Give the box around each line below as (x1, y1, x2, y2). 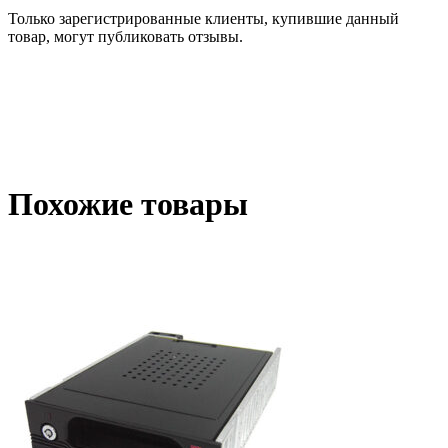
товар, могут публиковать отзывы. (8, 27, 243, 45)
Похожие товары (8, 185, 248, 222)
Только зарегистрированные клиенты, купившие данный (8, 9, 399, 27)
